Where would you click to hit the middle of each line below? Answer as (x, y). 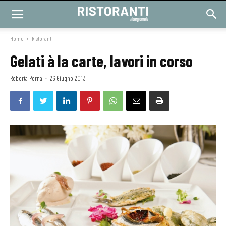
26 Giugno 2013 (68, 78)
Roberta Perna (26, 78)
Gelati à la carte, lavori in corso (101, 61)
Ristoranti (42, 38)
